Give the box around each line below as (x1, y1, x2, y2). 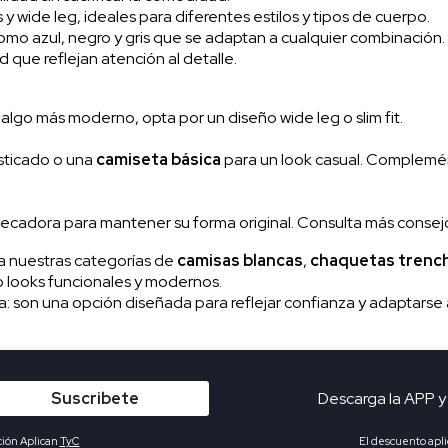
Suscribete (51, 387, 140, 409)
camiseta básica (96, 148, 221, 170)
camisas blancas (177, 249, 303, 271)
